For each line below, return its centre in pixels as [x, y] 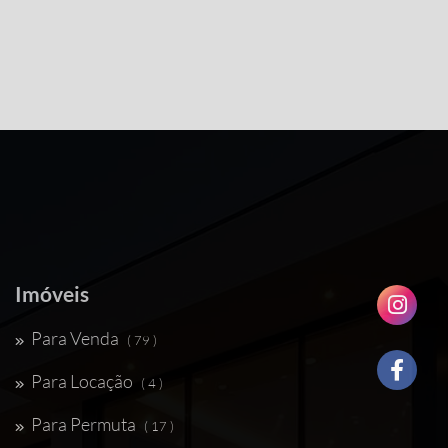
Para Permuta [83, 424]
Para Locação [82, 381]
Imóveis [52, 293]
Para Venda [75, 338]
